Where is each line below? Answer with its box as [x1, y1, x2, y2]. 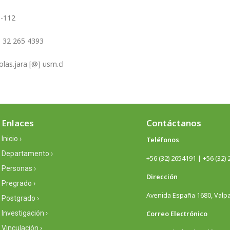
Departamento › [1, 149, 53, 158]
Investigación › [1, 209, 48, 218]
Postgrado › [1, 194, 39, 203]
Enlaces [1, 117, 34, 129]
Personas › [1, 164, 36, 173]
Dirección [146, 172, 178, 182]
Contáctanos [146, 117, 201, 129]
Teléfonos [146, 136, 179, 145]
